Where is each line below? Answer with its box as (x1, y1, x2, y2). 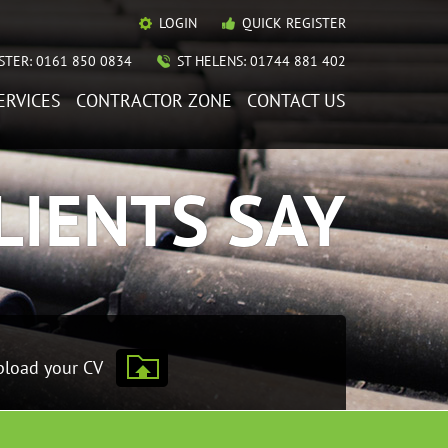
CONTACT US (247, 89, 346, 112)
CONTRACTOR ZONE (76, 89, 232, 112)
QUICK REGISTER (242, 14, 346, 32)
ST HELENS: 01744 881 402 (177, 52, 346, 70)
